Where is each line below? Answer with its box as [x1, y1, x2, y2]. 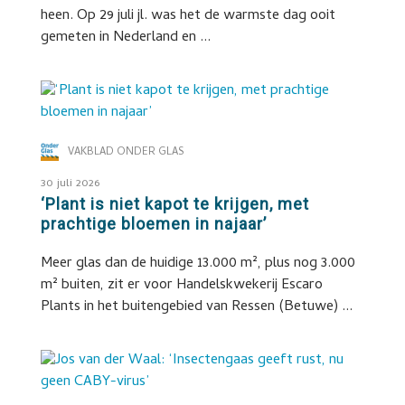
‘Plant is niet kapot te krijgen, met [40, 194, 309, 213]
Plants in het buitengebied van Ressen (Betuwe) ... [40, 296, 353, 319]
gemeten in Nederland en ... [40, 26, 211, 50]
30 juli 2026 [40, 174, 99, 193]
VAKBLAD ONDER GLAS [67, 144, 184, 162]
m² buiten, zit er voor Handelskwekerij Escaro [40, 274, 323, 297]
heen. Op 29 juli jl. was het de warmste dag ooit [40, 5, 335, 28]
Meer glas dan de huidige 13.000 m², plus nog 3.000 [40, 252, 355, 276]
